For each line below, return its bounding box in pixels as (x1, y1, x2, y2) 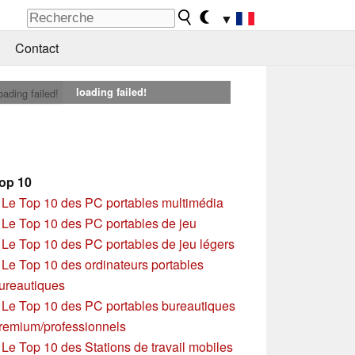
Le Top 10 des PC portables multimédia (2, 193, 223, 212)
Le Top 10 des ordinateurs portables (2, 254, 204, 273)
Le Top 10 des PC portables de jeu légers (2, 234, 235, 253)
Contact (14, 39, 59, 58)
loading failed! (75, 85, 147, 100)
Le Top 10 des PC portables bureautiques (2, 296, 235, 315)
